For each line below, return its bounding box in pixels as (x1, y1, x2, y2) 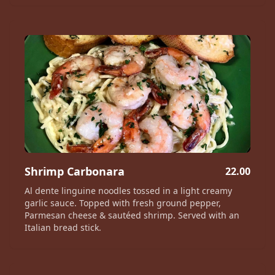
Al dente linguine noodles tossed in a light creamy (25, 185, 232, 196)
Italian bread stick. (25, 222, 101, 233)
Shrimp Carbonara (25, 164, 125, 179)
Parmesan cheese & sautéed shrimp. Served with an (25, 209, 239, 221)
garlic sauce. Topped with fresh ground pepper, (25, 197, 221, 209)
